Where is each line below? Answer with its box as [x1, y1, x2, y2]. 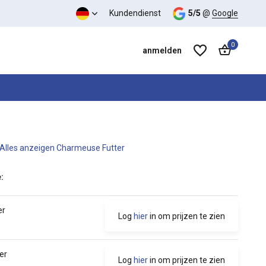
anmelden [142, 46, 182, 55]
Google [212, 8, 238, 18]
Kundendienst [109, 8, 161, 18]
